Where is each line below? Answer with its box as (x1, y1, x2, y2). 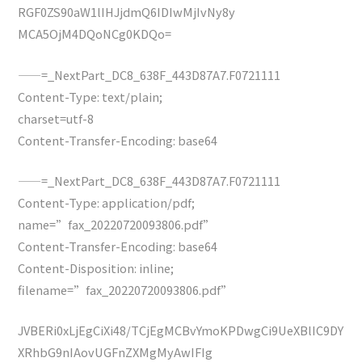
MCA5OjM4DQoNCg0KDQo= (18, 25, 172, 43)
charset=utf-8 (18, 109, 95, 127)
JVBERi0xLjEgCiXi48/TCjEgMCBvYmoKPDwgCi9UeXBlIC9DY (18, 322, 344, 339)
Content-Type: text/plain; (18, 87, 163, 105)
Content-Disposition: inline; (18, 259, 175, 276)
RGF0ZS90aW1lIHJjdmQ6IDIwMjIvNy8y (18, 3, 236, 21)
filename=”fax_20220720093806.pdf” (18, 280, 234, 298)
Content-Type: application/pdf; (18, 193, 196, 211)
